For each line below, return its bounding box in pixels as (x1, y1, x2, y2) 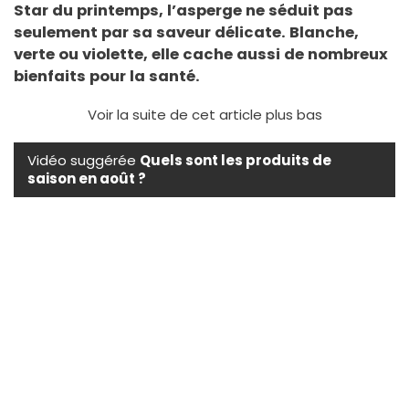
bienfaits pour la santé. (14, 65, 200, 87)
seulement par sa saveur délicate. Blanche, (14, 21, 359, 43)
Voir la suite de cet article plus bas (87, 104, 322, 124)
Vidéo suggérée (27, 150, 140, 170)
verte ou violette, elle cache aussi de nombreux (14, 43, 388, 65)
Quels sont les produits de (140, 150, 331, 170)
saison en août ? (27, 168, 146, 188)
